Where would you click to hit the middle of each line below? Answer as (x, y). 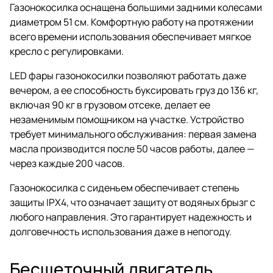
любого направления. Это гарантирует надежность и (131, 217)
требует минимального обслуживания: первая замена (133, 134)
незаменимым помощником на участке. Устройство (127, 119)
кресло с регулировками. (67, 51)
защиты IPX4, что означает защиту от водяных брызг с (133, 202)
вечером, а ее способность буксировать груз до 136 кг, (134, 90)
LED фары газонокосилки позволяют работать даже (128, 75)
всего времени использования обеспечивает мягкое (130, 36)
